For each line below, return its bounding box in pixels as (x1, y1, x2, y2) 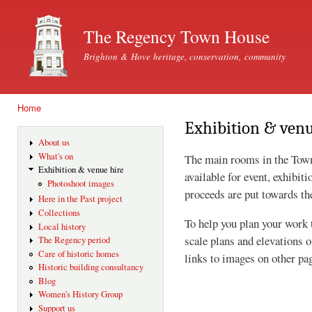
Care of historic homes (38, 247, 119, 260)
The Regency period (38, 234, 110, 247)
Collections (38, 206, 80, 219)
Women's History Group (38, 288, 123, 301)
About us (38, 136, 70, 149)
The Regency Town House (84, 24, 270, 48)
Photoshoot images (47, 177, 114, 189)
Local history (38, 220, 86, 233)
